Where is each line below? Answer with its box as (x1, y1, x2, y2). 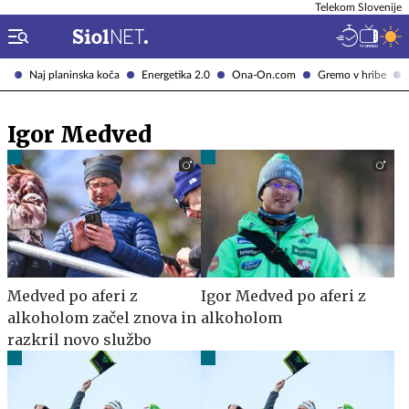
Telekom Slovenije (315, 2, 402, 13)
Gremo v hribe (318, 68, 386, 80)
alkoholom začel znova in (7, 308, 196, 327)
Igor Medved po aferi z (201, 286, 366, 305)
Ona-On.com (232, 68, 296, 80)
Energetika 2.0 (142, 68, 210, 80)
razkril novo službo (7, 330, 152, 349)
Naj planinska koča (29, 68, 120, 80)
